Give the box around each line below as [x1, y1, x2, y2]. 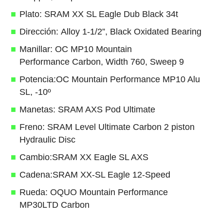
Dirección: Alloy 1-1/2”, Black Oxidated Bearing [19, 26, 201, 36]
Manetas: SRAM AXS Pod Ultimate [19, 104, 155, 114]
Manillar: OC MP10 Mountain [19, 44, 132, 54]
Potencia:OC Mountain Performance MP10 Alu [19, 74, 200, 84]
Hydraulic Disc [19, 134, 75, 145]
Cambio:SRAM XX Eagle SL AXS [19, 152, 148, 162]
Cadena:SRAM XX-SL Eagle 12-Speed [19, 169, 170, 180]
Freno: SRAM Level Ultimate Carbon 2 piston [19, 122, 195, 132]
